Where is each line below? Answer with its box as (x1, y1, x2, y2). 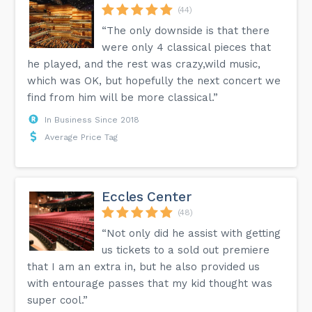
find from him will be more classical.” (27, 91, 219, 104)
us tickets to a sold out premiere (102, 243, 270, 256)
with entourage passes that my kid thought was (27, 276, 273, 290)
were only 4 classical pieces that (102, 40, 272, 54)
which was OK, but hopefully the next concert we (27, 74, 281, 87)
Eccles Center (102, 188, 192, 205)
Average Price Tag (45, 132, 118, 142)
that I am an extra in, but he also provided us (27, 260, 260, 273)
